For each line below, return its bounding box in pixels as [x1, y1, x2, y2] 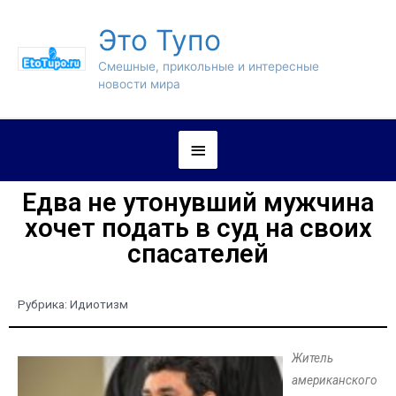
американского [292, 373, 377, 388]
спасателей [127, 239, 269, 270]
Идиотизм [70, 297, 128, 312]
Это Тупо [97, 23, 221, 58]
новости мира [97, 77, 180, 92]
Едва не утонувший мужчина [22, 187, 374, 218]
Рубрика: [18, 297, 70, 312]
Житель [292, 351, 333, 366]
